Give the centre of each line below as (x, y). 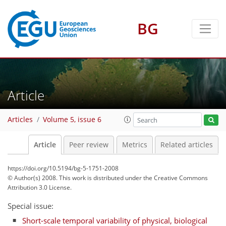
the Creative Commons (176, 178)
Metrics (134, 145)
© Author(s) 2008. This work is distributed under (75, 178)
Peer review (89, 145)
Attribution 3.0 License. (40, 187)
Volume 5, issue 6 (72, 120)
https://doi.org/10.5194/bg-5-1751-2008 (63, 168)
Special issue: (31, 206)
